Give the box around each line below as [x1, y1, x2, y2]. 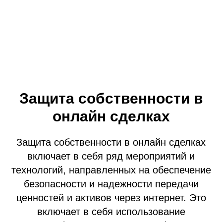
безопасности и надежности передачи [23, 178, 199, 189]
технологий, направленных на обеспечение [11, 165, 211, 175]
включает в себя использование [37, 206, 185, 217]
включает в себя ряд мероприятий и [27, 151, 195, 162]
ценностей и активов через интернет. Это [16, 192, 206, 203]
